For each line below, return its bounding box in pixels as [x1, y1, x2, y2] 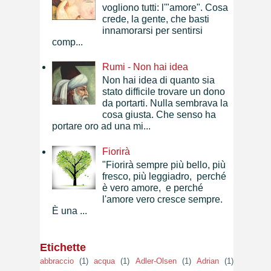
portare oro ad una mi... [52, 121, 151, 132]
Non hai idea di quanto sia [102, 75, 215, 86]
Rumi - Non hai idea [102, 62, 189, 72]
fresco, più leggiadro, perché [102, 171, 227, 181]
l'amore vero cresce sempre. [102, 194, 226, 204]
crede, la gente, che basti [102, 13, 210, 24]
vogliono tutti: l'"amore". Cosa [102, 2, 229, 13]
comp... [52, 36, 83, 47]
